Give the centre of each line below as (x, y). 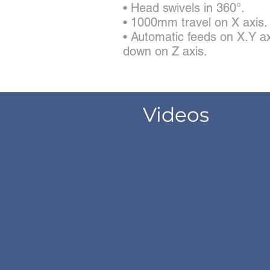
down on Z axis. (165, 51)
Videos (176, 115)
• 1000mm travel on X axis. (195, 22)
